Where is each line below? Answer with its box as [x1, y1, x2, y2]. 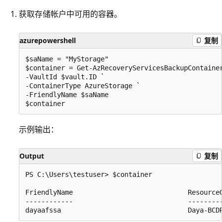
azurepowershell [19, 35, 76, 45]
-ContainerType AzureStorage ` [25, 81, 144, 90]
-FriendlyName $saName [25, 90, 112, 99]
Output [19, 151, 44, 161]
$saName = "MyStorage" [25, 55, 112, 63]
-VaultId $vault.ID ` [25, 72, 109, 81]
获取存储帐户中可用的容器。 [19, 8, 122, 19]
